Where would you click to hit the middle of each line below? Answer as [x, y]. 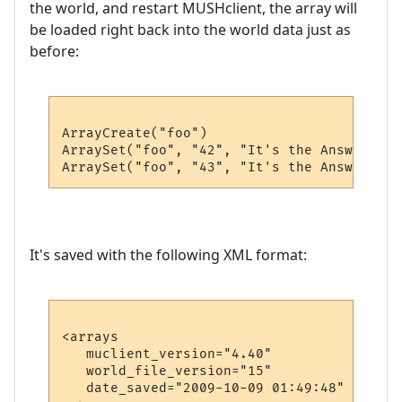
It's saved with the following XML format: [168, 255]
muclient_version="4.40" [167, 354]
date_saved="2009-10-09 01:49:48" [204, 388]
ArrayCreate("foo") [135, 133]
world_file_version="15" [167, 371]
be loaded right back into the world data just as [190, 29]
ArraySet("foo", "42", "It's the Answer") [224, 150]
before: [54, 51]
